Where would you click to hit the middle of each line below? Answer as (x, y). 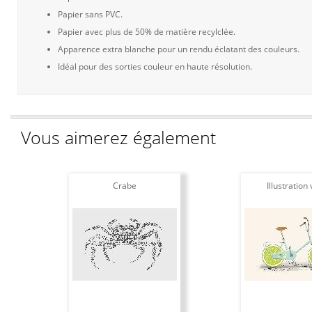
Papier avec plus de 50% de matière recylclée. (147, 32)
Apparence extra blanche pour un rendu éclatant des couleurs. (179, 49)
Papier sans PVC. (90, 14)
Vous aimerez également (118, 137)
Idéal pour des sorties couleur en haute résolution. (155, 67)
